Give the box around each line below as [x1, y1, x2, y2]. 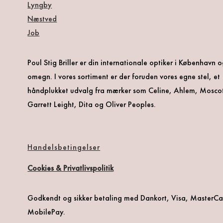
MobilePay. [27, 207, 66, 217]
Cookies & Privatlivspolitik [27, 163, 114, 173]
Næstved [27, 13, 57, 24]
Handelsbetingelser [27, 142, 101, 152]
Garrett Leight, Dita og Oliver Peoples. [27, 99, 156, 110]
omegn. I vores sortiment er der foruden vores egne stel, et [27, 71, 221, 82]
